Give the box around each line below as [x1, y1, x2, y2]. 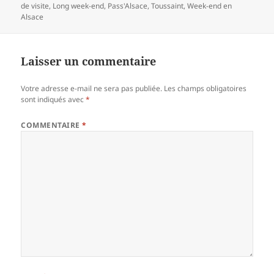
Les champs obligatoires [164, 83, 247, 94]
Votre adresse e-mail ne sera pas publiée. [21, 83, 163, 94]
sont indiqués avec [21, 94, 86, 105]
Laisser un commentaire [21, 54, 157, 69]
